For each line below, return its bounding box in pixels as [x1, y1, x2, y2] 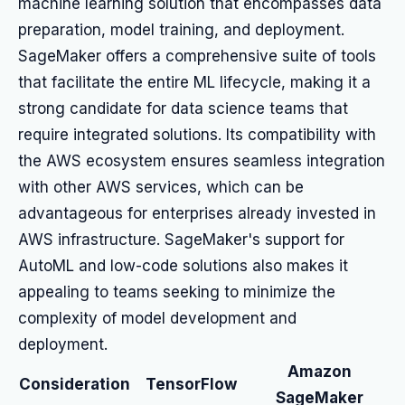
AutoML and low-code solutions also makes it [18, 257, 348, 275]
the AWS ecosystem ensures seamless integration [18, 152, 385, 170]
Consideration [19, 375, 130, 393]
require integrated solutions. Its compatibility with [18, 126, 376, 144]
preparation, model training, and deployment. [18, 21, 344, 39]
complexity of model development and [18, 309, 297, 327]
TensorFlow [146, 375, 237, 393]
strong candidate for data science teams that [18, 99, 348, 118]
